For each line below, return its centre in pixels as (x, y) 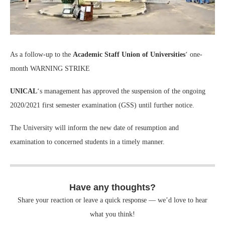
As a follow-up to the (41, 54)
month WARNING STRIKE (50, 68)
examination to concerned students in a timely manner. (87, 142)
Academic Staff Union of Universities (129, 54)
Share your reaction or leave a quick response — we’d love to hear (113, 200)
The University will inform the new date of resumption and (94, 128)
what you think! (113, 214)
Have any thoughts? (113, 187)
